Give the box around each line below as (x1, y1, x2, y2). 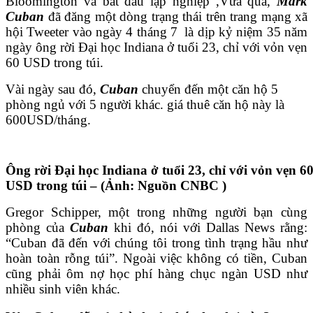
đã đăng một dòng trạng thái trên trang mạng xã (48, 8, 307, 24)
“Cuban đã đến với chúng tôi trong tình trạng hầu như (6, 235, 307, 250)
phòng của (6, 219, 70, 235)
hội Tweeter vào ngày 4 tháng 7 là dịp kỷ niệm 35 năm (6, 24, 307, 39)
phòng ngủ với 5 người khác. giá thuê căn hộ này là (6, 96, 284, 112)
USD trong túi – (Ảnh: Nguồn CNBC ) (6, 177, 226, 193)
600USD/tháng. (6, 112, 91, 127)
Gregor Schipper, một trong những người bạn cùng (6, 204, 307, 219)
